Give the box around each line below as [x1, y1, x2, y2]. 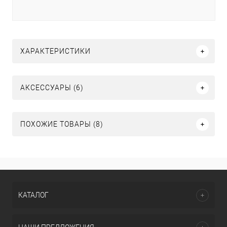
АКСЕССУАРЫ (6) [20, 84, 84, 92]
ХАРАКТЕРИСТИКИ [20, 47, 91, 56]
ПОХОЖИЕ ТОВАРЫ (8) [20, 120, 103, 129]
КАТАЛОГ [18, 191, 49, 199]
